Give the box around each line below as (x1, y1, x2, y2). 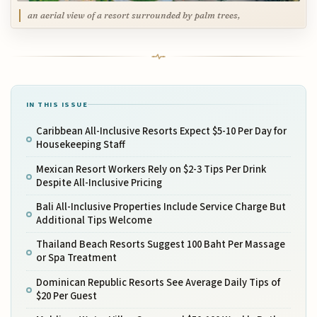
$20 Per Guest (35, 288, 97, 304)
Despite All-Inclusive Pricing (35, 175, 162, 190)
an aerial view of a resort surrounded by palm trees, (27, 9, 240, 21)
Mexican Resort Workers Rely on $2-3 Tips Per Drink (35, 161, 266, 177)
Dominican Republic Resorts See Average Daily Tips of (35, 275, 280, 290)
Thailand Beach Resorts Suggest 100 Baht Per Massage (35, 237, 285, 253)
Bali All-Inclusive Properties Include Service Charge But (35, 199, 286, 214)
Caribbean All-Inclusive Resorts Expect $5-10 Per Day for (35, 124, 287, 139)
